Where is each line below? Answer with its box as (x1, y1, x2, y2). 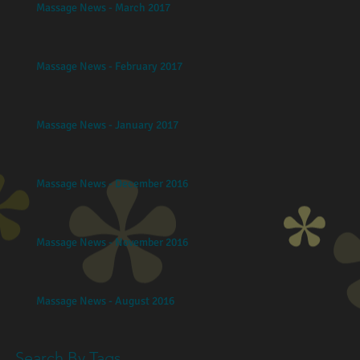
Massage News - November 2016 (36, 235, 188, 249)
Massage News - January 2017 (36, 117, 178, 132)
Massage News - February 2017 (36, 59, 182, 73)
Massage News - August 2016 (36, 293, 174, 308)
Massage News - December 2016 (36, 176, 188, 190)
